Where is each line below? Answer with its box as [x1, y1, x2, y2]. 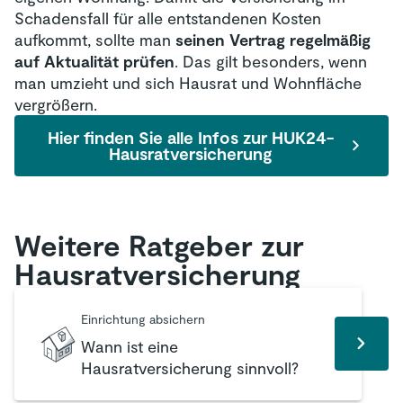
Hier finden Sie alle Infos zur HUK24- [48, 126, 334, 148]
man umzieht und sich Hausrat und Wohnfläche [14, 72, 362, 93]
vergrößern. [14, 94, 97, 114]
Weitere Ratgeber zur [14, 227, 304, 262]
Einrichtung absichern [80, 310, 205, 327]
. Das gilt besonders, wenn [175, 50, 367, 71]
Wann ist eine [80, 336, 178, 356]
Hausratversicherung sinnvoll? [80, 357, 299, 378]
